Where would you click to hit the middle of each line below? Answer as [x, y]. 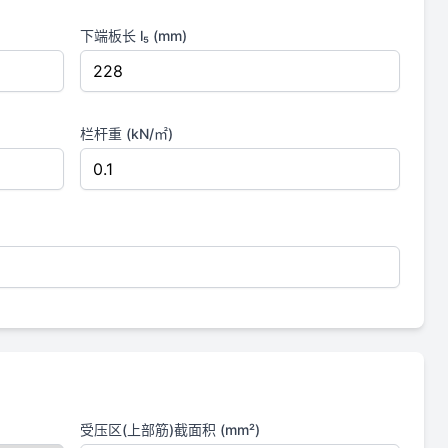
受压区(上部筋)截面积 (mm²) [170, 429]
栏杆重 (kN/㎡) [126, 133]
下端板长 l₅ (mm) [133, 35]
